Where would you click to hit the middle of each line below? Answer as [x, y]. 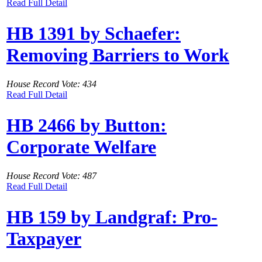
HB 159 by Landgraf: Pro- [112, 217]
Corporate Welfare [81, 147]
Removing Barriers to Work [118, 55]
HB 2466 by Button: [87, 125]
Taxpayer [44, 239]
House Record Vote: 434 [51, 84]
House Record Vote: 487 [51, 175]
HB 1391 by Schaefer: [94, 34]
